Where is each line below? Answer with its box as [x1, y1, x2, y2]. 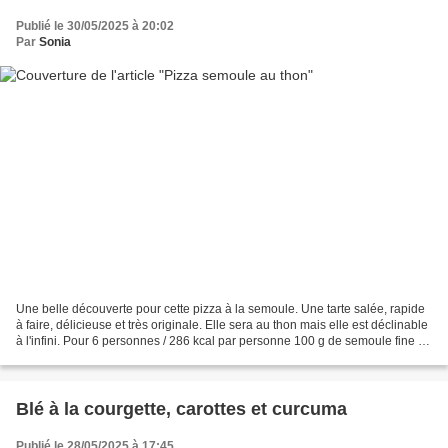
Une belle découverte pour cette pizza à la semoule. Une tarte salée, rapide [16, 302, 425, 317]
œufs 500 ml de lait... [16, 350, 128, 365]
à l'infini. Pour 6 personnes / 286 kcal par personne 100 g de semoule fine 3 [16, 334, 425, 349]
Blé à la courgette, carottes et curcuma [16, 399, 347, 420]
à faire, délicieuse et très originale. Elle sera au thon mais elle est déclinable [16, 318, 428, 333]
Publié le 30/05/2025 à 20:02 [16, 18, 174, 33]
